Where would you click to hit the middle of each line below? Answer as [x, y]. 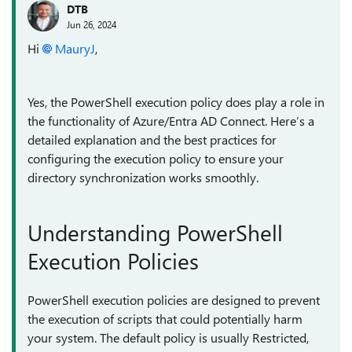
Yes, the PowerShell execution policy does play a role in [176, 102]
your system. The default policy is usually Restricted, [168, 337]
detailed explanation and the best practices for [152, 139]
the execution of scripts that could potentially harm [165, 319]
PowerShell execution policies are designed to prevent [174, 300]
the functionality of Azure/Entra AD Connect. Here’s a [171, 121]
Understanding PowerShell [155, 232]
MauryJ [75, 48]
